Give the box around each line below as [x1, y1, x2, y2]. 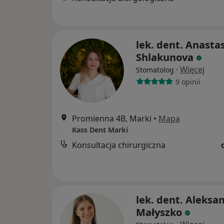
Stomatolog [136, 65, 174, 74]
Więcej [180, 64, 204, 75]
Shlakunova [136, 50, 193, 64]
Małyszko [136, 205, 182, 219]
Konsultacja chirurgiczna [72, 139, 165, 150]
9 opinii [175, 76, 200, 86]
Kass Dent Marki [72, 125, 128, 134]
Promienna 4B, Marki [72, 113, 151, 124]
